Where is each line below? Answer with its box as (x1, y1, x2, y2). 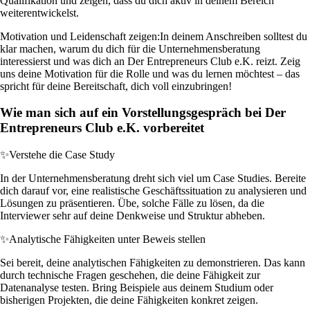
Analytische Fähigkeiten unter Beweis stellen (9, 233, 206, 246)
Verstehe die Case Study (9, 149, 115, 161)
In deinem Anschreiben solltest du (160, 30, 307, 42)
